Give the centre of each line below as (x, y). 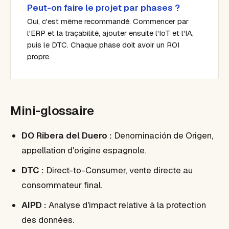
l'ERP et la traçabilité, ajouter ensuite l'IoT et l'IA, (110, 33)
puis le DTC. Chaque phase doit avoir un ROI (103, 45)
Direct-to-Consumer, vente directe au (118, 170)
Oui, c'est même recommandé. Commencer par (108, 21)
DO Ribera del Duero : (67, 135)
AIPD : (34, 205)
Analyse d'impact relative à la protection (126, 205)
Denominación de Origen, (163, 135)
